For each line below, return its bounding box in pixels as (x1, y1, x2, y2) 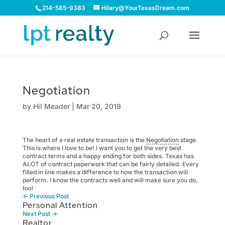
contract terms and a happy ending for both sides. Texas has (22, 152, 194, 160)
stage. (178, 136, 198, 144)
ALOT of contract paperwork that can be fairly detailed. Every (22, 160, 199, 168)
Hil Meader (33, 102, 70, 110)
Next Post (22, 210, 52, 217)
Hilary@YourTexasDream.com (101, 4, 190, 12)
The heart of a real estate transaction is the (22, 136, 146, 144)
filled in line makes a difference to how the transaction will (22, 168, 188, 176)
